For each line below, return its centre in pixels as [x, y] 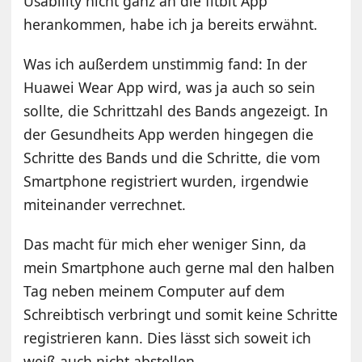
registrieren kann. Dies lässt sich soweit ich [168, 337]
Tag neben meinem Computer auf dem [154, 290]
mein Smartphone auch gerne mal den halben [179, 267]
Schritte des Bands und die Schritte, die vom [172, 157]
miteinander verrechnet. [105, 204]
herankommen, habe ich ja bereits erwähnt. [171, 24]
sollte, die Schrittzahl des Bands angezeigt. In [176, 110]
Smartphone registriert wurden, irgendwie [166, 181]
